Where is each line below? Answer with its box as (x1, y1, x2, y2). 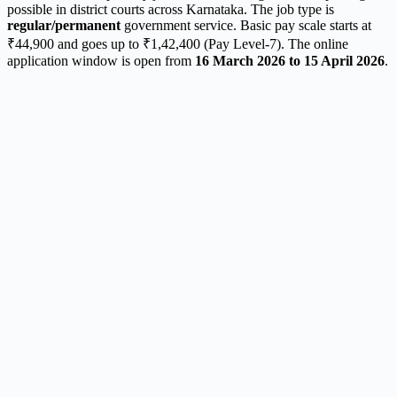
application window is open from (7, 52, 195, 68)
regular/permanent (7, 17, 121, 33)
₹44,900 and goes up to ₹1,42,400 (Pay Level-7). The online (7, 35, 348, 51)
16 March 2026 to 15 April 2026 (195, 52, 385, 68)
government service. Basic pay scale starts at (121, 17, 371, 33)
